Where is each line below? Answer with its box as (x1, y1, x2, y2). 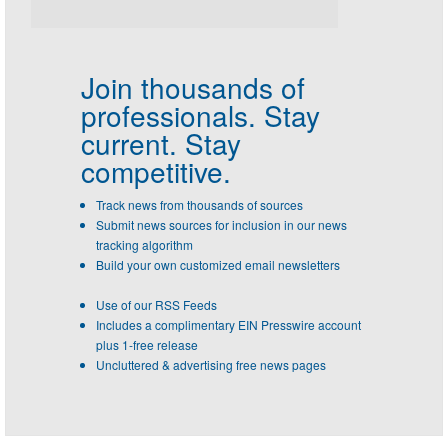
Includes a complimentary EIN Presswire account (96, 315, 361, 333)
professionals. (81, 94, 256, 135)
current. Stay (81, 122, 241, 163)
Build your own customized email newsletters (96, 255, 340, 273)
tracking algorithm (96, 235, 193, 253)
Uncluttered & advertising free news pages (96, 355, 326, 373)
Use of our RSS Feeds (96, 295, 217, 313)
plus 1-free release (96, 335, 198, 353)
